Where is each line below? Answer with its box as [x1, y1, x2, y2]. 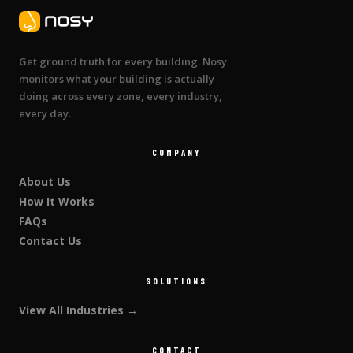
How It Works [19, 194, 95, 210]
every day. [19, 106, 71, 121]
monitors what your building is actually [19, 72, 214, 87]
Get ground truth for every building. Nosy [19, 54, 227, 69]
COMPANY [152, 147, 201, 158]
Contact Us [19, 233, 82, 249]
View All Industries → [19, 303, 138, 318]
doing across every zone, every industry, [19, 89, 222, 104]
